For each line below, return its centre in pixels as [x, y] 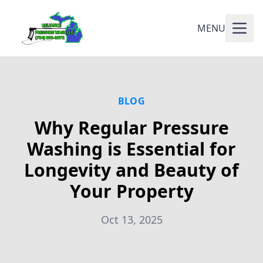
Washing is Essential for [131, 149]
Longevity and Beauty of [131, 170]
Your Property [131, 191]
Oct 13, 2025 [131, 220]
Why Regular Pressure [131, 128]
